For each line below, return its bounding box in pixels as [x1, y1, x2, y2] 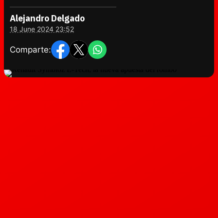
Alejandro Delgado [10, 13, 85, 24]
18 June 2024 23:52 [10, 25, 74, 33]
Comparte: [10, 44, 51, 54]
